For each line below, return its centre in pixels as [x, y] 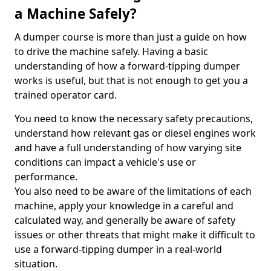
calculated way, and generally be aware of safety [125, 220]
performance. [46, 177]
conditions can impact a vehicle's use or [105, 162]
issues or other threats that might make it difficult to [135, 235]
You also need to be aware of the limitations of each [133, 191]
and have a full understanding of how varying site [128, 148]
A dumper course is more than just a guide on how [131, 37]
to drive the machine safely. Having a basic [111, 51]
